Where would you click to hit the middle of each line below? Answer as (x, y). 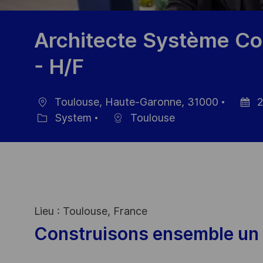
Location (46, 114)
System (72, 118)
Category (48, 130)
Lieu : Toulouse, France (91, 211)
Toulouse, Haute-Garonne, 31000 (135, 102)
